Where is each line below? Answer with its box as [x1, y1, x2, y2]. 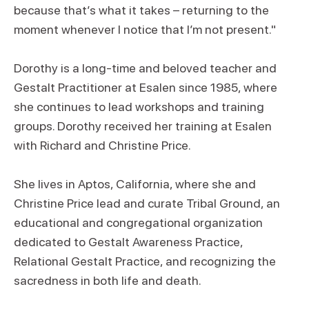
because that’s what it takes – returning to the [14, 3, 269, 17]
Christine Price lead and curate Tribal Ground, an [14, 196, 280, 210]
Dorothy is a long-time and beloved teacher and [14, 61, 277, 75]
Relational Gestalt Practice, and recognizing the [14, 254, 276, 268]
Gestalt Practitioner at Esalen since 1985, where [14, 80, 277, 94]
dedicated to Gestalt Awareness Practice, [14, 235, 243, 249]
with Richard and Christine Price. [14, 138, 191, 152]
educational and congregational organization [14, 215, 263, 230]
